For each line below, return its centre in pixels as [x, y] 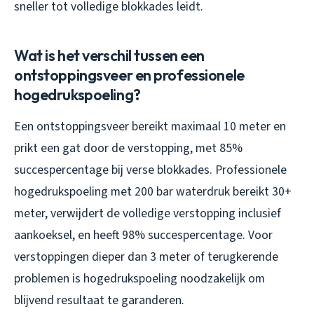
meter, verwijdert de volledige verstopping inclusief [148, 213]
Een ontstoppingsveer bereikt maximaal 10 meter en [150, 126]
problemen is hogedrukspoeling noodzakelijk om [139, 278]
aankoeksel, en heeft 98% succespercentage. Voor [143, 235]
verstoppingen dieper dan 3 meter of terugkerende [146, 257]
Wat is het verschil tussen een [110, 55]
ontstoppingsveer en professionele [129, 75]
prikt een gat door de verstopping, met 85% [128, 148]
